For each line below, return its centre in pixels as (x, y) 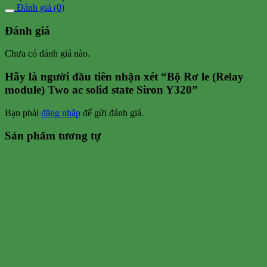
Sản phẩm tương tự (53, 136)
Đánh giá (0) (39, 7)
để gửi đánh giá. (112, 113)
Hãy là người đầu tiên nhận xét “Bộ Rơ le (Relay (124, 77)
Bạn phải (23, 113)
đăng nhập (61, 113)
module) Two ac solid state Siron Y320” (101, 90)
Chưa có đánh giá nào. (47, 54)
